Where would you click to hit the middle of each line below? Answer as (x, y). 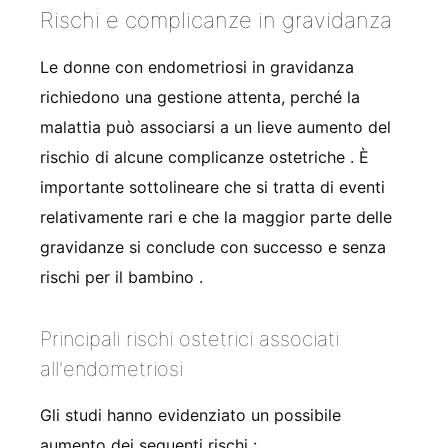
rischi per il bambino (119, 276)
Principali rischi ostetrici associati (189, 338)
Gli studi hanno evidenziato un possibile (190, 414)
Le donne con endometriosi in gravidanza (197, 66)
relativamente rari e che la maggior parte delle (216, 216)
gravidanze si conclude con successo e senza (213, 246)
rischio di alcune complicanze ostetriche (195, 156)
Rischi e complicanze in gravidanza (216, 19)
